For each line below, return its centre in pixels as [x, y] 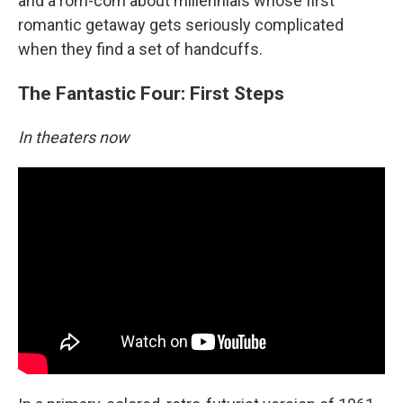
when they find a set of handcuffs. [140, 49]
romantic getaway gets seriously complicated [181, 25]
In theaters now [74, 137]
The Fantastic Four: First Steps [151, 93]
